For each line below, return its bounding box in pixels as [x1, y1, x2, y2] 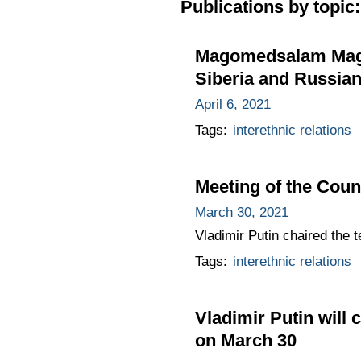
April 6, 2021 [194, 96, 271, 112]
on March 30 [194, 330, 297, 351]
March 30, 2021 [194, 204, 288, 220]
